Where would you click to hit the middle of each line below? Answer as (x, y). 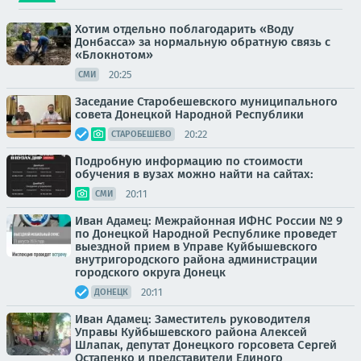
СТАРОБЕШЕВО (141, 134)
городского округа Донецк (150, 272)
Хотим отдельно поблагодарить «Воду (185, 29)
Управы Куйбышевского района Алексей (191, 332)
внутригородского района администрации (196, 259)
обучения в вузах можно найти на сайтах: (194, 174)
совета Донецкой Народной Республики (189, 114)
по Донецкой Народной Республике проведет (206, 234)
